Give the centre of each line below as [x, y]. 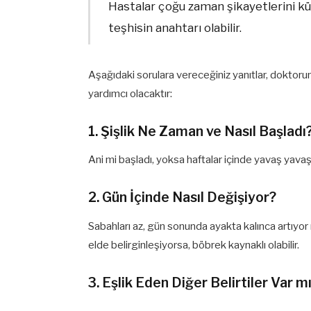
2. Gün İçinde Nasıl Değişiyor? [183, 197]
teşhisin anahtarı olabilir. [175, 27]
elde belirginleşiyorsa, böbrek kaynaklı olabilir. [194, 245]
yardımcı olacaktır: [131, 93]
